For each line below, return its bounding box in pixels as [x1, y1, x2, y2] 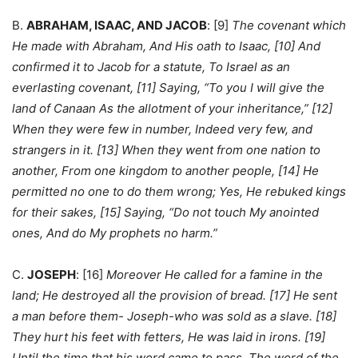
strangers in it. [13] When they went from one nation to [12, 142, 320, 158]
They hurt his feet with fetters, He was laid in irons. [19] [12, 329, 325, 345]
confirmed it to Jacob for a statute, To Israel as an [12, 59, 290, 75]
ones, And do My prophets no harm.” [12, 225, 221, 241]
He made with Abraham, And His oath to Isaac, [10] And [12, 38, 320, 54]
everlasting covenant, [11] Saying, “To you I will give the [12, 80, 324, 96]
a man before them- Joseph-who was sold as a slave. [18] [12, 308, 336, 324]
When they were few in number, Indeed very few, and [12, 121, 312, 137]
